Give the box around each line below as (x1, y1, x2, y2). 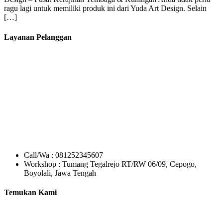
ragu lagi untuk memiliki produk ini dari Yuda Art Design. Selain (4, 4, 207, 13)
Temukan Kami (4, 188, 57, 197)
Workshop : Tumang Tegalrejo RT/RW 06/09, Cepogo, (24, 159, 197, 168)
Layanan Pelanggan (4, 32, 72, 41)
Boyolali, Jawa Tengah (24, 168, 96, 177)
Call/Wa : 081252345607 (24, 150, 103, 159)
